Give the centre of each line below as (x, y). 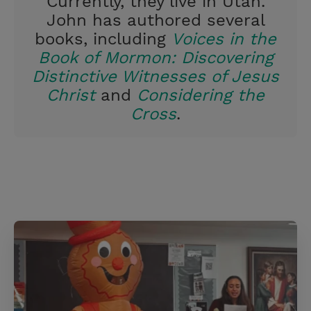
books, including (103, 39)
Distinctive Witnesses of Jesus (155, 77)
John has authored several (155, 20)
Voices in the (224, 39)
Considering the (201, 95)
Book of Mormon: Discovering (155, 58)
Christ (71, 95)
